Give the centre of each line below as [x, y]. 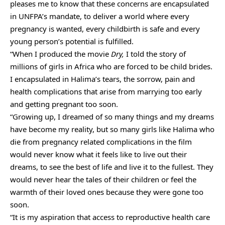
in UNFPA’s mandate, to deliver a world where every [100, 16]
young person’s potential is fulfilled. [72, 41]
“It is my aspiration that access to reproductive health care [110, 217]
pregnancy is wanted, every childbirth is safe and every [105, 29]
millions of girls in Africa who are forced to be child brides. [111, 67]
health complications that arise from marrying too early [106, 92]
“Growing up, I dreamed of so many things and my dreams [112, 117]
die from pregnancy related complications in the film [101, 142]
